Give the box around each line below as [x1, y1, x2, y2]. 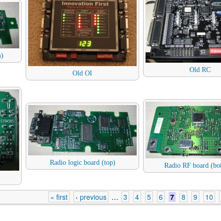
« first [50, 192, 68, 202]
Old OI [73, 70, 92, 77]
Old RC [189, 66, 211, 74]
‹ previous [75, 192, 107, 202]
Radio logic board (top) [49, 159, 115, 167]
